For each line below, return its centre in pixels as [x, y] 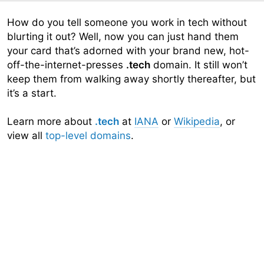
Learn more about [51, 121]
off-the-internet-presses [67, 65]
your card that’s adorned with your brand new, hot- [128, 51]
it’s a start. [32, 93]
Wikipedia [197, 121]
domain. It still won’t [199, 65]
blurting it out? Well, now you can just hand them [123, 37]
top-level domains [88, 136]
